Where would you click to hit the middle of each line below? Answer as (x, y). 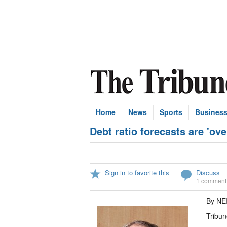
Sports (171, 112)
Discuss (208, 173)
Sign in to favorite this (137, 173)
